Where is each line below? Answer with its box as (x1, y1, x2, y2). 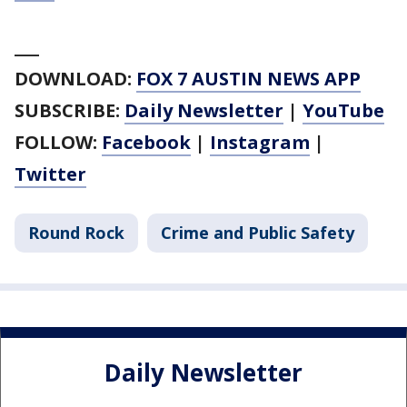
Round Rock (28, 222, 124, 244)
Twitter (15, 162, 86, 187)
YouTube (303, 98, 384, 124)
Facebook (102, 130, 191, 155)
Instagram (210, 130, 310, 155)
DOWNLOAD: (15, 66, 132, 92)
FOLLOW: (15, 130, 97, 155)
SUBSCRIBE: (15, 98, 120, 124)
